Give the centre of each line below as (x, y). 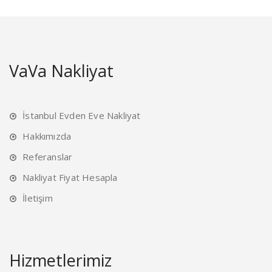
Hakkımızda (47, 136)
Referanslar (48, 157)
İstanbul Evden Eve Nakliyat (82, 116)
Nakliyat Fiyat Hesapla (70, 178)
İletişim (38, 198)
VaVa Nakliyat (61, 71)
